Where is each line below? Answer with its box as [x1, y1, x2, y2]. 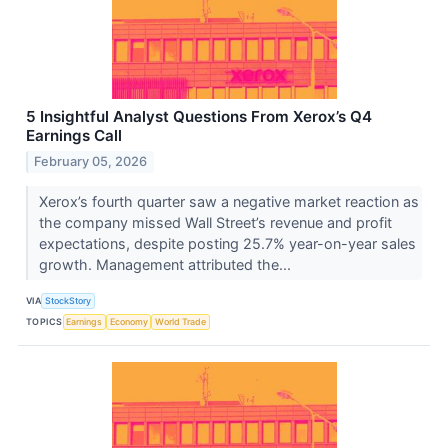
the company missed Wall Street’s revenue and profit [38, 214, 392, 232]
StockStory [45, 294, 92, 306]
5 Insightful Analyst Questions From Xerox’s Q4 [26, 107, 372, 127]
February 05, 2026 [34, 154, 148, 170]
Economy [109, 315, 148, 327]
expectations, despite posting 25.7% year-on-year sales [38, 235, 416, 253]
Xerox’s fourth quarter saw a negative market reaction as [38, 193, 419, 211]
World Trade [155, 315, 207, 327]
